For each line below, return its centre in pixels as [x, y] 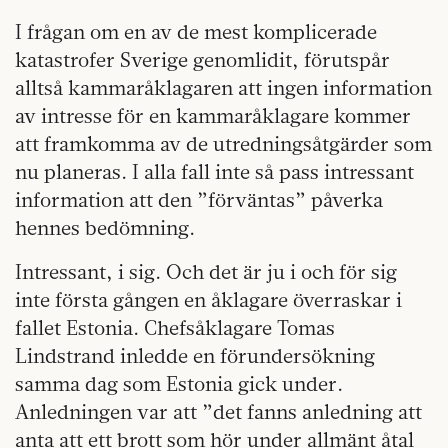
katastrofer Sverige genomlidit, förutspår [202, 59]
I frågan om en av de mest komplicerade [196, 31]
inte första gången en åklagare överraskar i [208, 299]
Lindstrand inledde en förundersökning [195, 355]
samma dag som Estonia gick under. [179, 383]
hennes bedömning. [105, 227]
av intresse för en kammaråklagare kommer [213, 115]
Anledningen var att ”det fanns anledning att [218, 411]
